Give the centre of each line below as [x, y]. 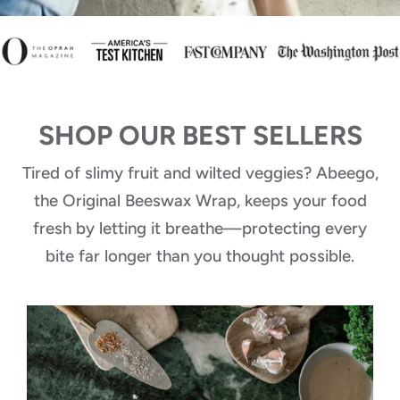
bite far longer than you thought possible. [200, 256]
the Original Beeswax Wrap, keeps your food [200, 201]
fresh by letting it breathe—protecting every [200, 229]
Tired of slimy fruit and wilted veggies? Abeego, [200, 173]
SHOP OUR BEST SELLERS [200, 136]
